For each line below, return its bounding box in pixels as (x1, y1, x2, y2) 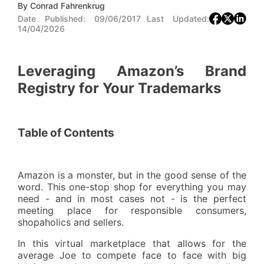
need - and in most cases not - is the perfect (18, 193, 246, 205)
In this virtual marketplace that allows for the (18, 237, 246, 250)
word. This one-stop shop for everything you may (18, 181, 246, 193)
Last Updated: (147, 14, 209, 24)
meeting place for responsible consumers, (18, 204, 246, 217)
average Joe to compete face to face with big (18, 249, 246, 262)
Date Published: (18, 14, 85, 24)
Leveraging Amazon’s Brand (18, 62, 246, 80)
